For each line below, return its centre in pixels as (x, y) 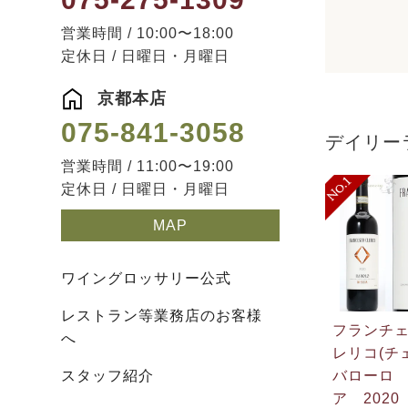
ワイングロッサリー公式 (146, 278)
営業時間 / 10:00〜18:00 (148, 33)
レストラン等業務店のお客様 (162, 315)
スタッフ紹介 (107, 375)
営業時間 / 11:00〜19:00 (148, 166)
